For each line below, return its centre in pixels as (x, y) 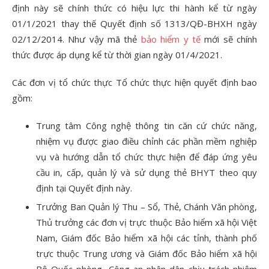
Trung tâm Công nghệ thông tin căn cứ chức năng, (147, 126)
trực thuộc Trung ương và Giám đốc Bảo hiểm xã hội (147, 254)
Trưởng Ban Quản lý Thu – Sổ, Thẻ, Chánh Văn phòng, (147, 207)
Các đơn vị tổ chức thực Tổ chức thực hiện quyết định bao (134, 83)
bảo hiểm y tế (171, 39)
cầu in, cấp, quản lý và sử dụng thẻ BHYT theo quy (147, 173)
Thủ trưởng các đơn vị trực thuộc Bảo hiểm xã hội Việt (147, 222)
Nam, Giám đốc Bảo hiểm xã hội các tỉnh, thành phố (147, 238)
